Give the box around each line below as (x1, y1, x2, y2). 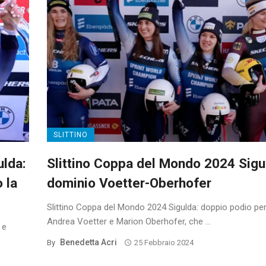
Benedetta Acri (60, 237, 117, 248)
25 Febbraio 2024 (134, 238, 194, 248)
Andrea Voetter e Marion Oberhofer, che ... (47, 216, 211, 227)
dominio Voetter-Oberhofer (47, 175, 211, 191)
